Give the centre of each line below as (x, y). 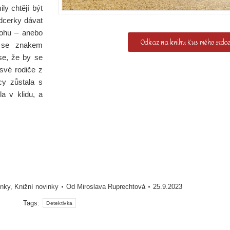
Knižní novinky (37, 187)
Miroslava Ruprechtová (111, 187)
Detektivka (60, 203)
